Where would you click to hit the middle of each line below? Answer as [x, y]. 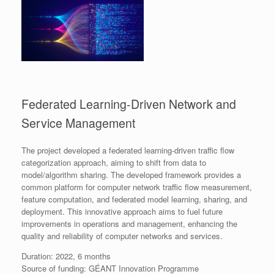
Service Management [78, 123]
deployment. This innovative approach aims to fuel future [122, 212]
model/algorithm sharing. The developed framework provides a [131, 175]
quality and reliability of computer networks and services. [122, 236]
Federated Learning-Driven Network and [129, 104]
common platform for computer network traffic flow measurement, [137, 187]
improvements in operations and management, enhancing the [129, 224]
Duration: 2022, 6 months [66, 256]
